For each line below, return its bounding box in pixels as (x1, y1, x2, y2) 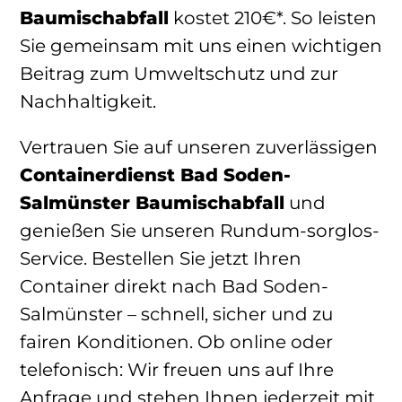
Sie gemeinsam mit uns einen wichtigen (20, 34, 382, 57)
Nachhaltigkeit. (20, 90, 156, 112)
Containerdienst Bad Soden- (20, 163, 291, 186)
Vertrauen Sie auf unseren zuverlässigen (20, 135, 378, 158)
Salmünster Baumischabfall (20, 191, 284, 214)
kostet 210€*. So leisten (169, 6, 377, 29)
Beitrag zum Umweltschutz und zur (20, 62, 338, 84)
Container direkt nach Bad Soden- (20, 275, 328, 297)
